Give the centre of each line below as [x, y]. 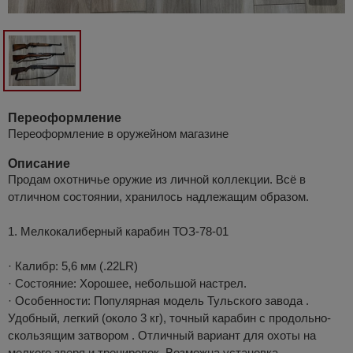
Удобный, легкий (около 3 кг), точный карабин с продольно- [169, 318]
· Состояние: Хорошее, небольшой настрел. [127, 283]
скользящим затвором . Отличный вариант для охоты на [162, 335]
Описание [39, 163]
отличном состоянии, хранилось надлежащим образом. [158, 196]
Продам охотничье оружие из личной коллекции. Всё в [157, 179]
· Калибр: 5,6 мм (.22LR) [73, 266]
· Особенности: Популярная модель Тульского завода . [158, 300]
